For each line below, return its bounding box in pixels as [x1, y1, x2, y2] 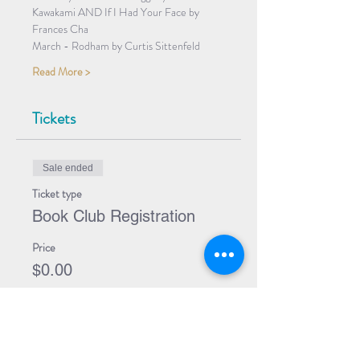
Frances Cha [32, 20, 88, 37]
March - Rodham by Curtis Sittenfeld [32, 37, 200, 54]
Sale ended [43, 162, 93, 174]
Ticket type [32, 185, 82, 202]
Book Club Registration [32, 206, 195, 226]
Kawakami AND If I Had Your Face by [32, 3, 202, 20]
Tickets [32, 106, 76, 130]
